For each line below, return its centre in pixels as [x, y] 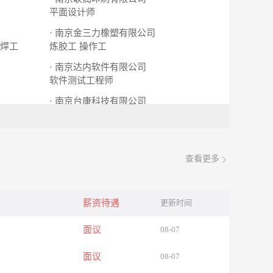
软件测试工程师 [81, 80]
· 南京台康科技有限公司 [99, 101]
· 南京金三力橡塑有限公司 [104, 33]
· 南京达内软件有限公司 [99, 67]
